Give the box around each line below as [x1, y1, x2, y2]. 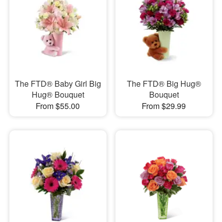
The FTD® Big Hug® [126, 78, 201, 90]
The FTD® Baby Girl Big [14, 78, 101, 90]
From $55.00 [36, 100, 80, 112]
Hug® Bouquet [31, 89, 84, 101]
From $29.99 [142, 100, 186, 112]
